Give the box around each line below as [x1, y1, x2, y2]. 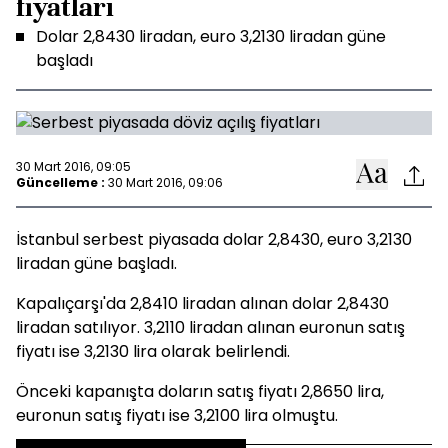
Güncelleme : [16, 173, 105, 191]
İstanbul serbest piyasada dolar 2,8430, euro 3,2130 [16, 228, 412, 251]
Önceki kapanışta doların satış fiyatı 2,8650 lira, [16, 380, 384, 403]
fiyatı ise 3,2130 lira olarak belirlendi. [16, 340, 290, 363]
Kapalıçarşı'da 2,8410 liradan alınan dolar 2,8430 [16, 292, 389, 315]
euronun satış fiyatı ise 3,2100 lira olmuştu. [16, 404, 338, 427]
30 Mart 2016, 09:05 [16, 157, 131, 175]
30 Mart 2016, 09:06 [108, 173, 223, 191]
